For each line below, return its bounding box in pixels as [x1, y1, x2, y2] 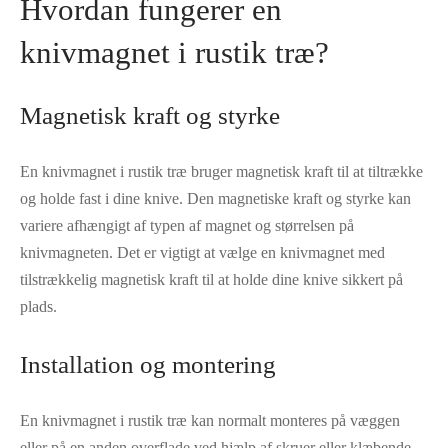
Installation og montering [20, 351, 276, 379]
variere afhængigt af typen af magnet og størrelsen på [20, 217, 354, 235]
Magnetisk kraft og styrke [20, 102, 280, 130]
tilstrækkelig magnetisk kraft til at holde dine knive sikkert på [20, 271, 403, 289]
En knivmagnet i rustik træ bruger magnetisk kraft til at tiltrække [20, 163, 423, 181]
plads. [20, 298, 57, 316]
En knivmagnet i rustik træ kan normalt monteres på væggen [20, 412, 400, 430]
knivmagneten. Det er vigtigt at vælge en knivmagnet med [20, 244, 385, 262]
